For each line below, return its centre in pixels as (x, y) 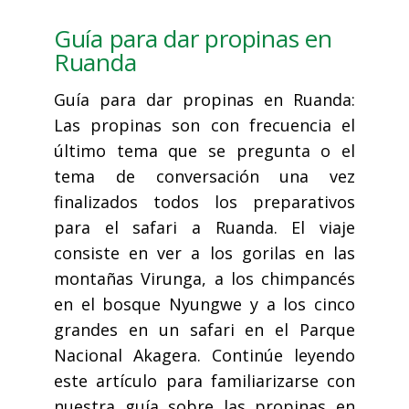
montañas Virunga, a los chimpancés (204, 279)
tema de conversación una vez (204, 177)
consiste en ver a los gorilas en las (204, 253)
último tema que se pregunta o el (204, 151)
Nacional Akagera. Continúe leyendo (204, 356)
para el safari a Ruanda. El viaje (204, 228)
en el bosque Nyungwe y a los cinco (204, 304)
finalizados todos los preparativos (204, 202)
